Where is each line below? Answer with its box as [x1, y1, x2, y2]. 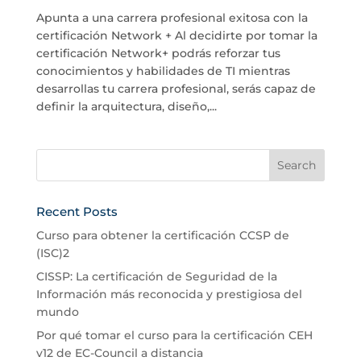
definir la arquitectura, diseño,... [35, 99, 217, 114]
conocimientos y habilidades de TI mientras [35, 64, 290, 79]
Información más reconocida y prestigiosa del [35, 287, 302, 302]
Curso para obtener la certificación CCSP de [35, 228, 289, 243]
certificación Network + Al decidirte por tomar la [35, 28, 317, 44]
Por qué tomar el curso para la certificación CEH [35, 328, 313, 343]
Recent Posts [35, 204, 118, 220]
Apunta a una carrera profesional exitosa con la [35, 10, 308, 26]
